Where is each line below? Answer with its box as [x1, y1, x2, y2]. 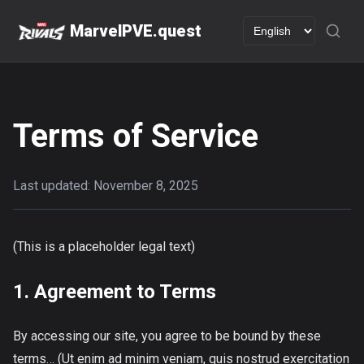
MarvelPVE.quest [70, 21, 201, 41]
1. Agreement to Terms [13, 280, 216, 304]
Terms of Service [13, 117, 258, 156]
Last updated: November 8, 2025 [13, 178, 198, 194]
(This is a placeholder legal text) [13, 239, 195, 255]
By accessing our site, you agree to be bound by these [13, 327, 321, 344]
